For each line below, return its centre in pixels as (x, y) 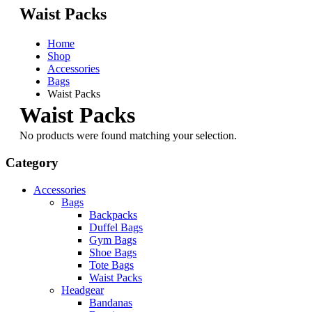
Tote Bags (111, 265)
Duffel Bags (116, 227)
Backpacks (113, 214)
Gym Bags (113, 240)
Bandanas (111, 302)
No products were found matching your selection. (128, 136)
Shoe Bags (113, 252)
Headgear (83, 290)
